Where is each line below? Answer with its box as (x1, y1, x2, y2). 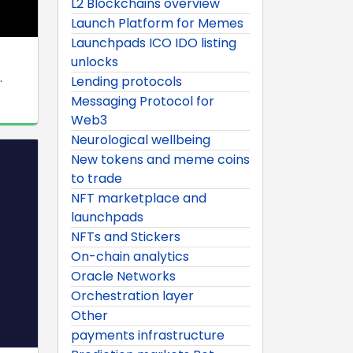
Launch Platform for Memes (71, 13, 243, 32)
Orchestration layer (71, 286, 194, 305)
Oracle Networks (71, 266, 176, 285)
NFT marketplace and (71, 188, 206, 207)
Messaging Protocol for (71, 91, 214, 110)
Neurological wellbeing (71, 130, 210, 149)
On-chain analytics (71, 247, 189, 266)
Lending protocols (71, 72, 182, 91)
